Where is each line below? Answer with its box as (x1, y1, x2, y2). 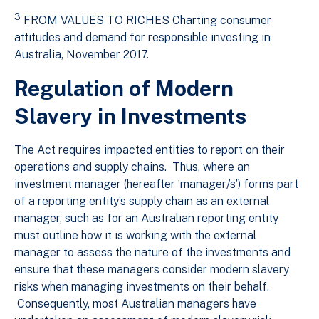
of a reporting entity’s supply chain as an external (14, 194, 269, 209)
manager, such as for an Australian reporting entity (14, 211, 278, 226)
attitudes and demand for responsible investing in (14, 31, 271, 45)
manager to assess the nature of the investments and (14, 246, 291, 260)
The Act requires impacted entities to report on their (14, 143, 285, 157)
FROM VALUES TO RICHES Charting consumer (21, 14, 271, 28)
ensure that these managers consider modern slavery (14, 263, 289, 277)
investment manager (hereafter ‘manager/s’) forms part (14, 177, 298, 192)
